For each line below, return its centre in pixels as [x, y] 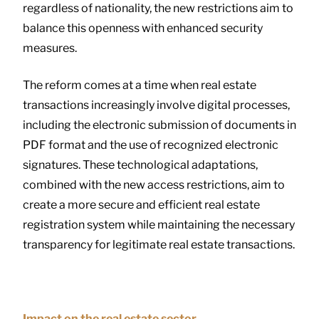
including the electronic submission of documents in [159, 125]
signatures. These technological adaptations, [140, 164]
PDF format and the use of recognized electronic [151, 145]
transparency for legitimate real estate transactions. [159, 244]
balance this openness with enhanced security [143, 28]
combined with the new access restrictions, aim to [154, 184]
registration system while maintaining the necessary [159, 224]
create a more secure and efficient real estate [141, 204]
